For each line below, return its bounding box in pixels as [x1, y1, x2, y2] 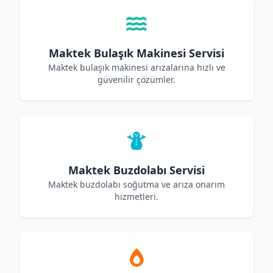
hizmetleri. [115, 191, 158, 202]
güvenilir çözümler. [97, 74, 175, 85]
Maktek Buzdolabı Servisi [68, 163, 205, 177]
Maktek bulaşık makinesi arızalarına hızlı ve [48, 62, 225, 73]
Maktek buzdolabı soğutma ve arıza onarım [48, 179, 225, 190]
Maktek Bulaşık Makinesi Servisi [49, 46, 224, 60]
